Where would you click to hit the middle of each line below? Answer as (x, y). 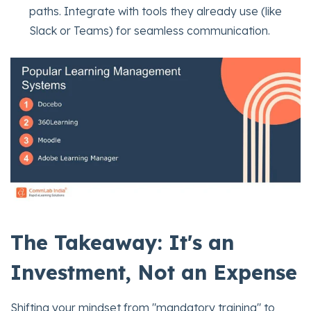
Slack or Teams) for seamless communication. (150, 31)
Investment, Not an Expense (154, 272)
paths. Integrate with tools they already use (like (156, 11)
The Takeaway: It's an (122, 242)
